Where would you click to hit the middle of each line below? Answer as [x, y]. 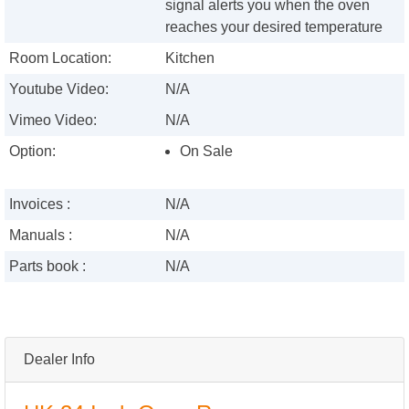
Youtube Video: [59, 89]
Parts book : [47, 267]
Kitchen [190, 58]
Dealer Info [59, 360]
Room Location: [60, 58]
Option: [32, 152]
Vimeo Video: [53, 121]
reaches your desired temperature [274, 27]
